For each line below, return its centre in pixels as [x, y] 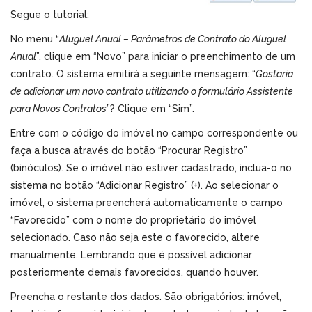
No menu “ [35, 39]
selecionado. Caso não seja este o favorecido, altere [135, 237]
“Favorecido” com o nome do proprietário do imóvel [133, 220]
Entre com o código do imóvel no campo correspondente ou [154, 133]
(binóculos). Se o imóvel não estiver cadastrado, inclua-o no [151, 167]
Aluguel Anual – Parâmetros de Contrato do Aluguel [173, 39]
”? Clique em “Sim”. [150, 108]
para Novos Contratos [58, 108]
